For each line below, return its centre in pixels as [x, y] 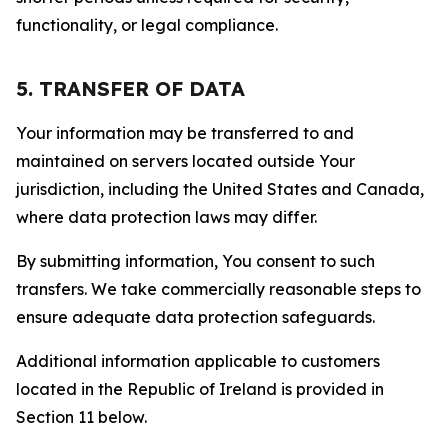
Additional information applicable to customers [198, 361]
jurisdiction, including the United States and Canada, [220, 189]
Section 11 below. [81, 417]
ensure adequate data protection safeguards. [195, 317]
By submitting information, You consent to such [195, 261]
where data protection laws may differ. [166, 217]
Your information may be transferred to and [185, 133]
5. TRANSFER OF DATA [130, 88]
